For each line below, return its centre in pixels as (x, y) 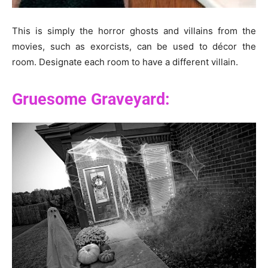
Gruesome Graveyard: (91, 99)
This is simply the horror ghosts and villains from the (134, 31)
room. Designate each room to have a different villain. (125, 62)
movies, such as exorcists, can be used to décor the (134, 46)
